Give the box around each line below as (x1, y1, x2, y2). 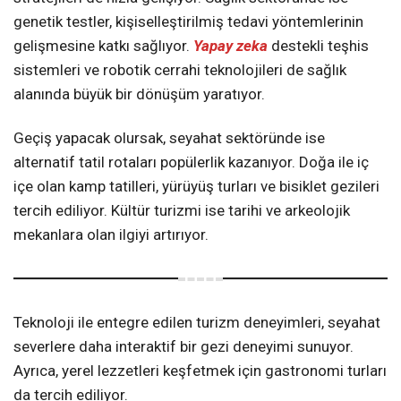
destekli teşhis (268, 36, 369, 55)
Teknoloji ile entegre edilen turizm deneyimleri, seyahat (13, 312, 380, 331)
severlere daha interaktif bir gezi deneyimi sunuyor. (13, 337, 354, 355)
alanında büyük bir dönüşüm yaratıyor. (13, 84, 265, 103)
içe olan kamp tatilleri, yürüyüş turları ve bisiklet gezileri (13, 176, 380, 195)
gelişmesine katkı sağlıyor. (13, 36, 193, 55)
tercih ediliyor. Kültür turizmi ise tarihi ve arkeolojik (13, 200, 350, 219)
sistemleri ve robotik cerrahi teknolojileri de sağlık (13, 60, 346, 79)
